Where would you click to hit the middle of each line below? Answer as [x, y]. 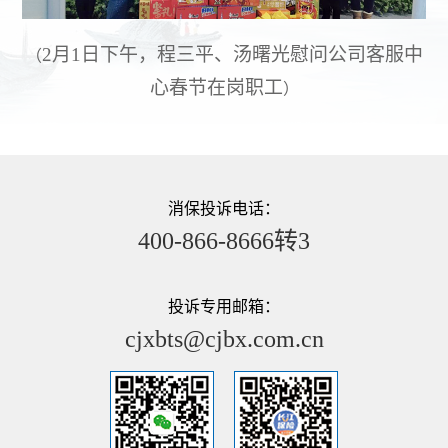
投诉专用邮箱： [224, 306]
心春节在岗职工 [216, 87]
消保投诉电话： [224, 208]
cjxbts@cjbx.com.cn [224, 338]
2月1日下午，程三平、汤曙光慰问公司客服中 [232, 54]
